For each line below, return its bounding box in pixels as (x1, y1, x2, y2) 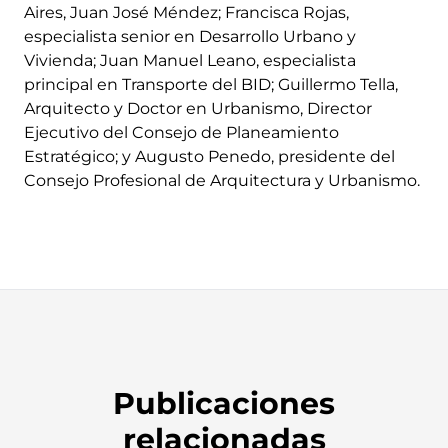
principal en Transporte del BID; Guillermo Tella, (24, 74, 398, 94)
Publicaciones (113, 384, 335, 422)
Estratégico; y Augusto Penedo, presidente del (24, 146, 395, 166)
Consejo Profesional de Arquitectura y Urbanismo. (24, 170, 420, 190)
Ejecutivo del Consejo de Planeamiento (24, 122, 339, 142)
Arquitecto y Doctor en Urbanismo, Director (24, 98, 372, 118)
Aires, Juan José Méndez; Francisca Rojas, (24, 2, 349, 22)
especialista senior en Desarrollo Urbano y (24, 26, 356, 46)
